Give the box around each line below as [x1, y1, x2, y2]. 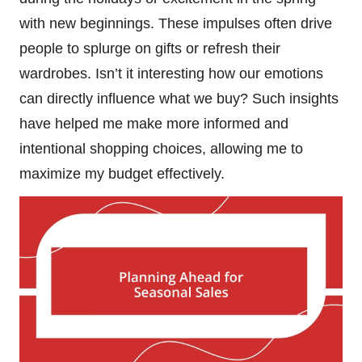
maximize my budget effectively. [19, 166, 225, 183]
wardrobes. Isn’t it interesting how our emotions [19, 65, 323, 82]
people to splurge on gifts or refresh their [19, 40, 280, 57]
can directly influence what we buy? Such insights [19, 90, 339, 107]
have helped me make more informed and [19, 116, 288, 133]
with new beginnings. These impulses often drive [19, 15, 332, 32]
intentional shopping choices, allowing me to [19, 141, 303, 158]
